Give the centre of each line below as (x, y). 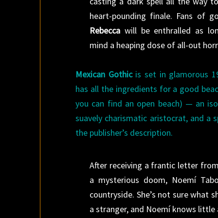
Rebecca (105, 30)
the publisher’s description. (124, 133)
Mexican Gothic (104, 74)
